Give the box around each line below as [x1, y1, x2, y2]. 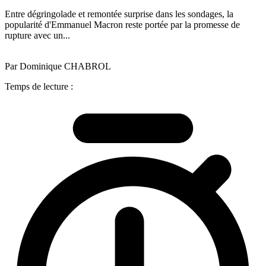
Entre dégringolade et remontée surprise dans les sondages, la [5, 8, 233, 19]
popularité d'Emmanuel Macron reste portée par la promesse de [5, 19, 240, 30]
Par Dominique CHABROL [5, 61, 111, 71]
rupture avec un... [5, 30, 70, 40]
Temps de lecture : [5, 81, 73, 91]
